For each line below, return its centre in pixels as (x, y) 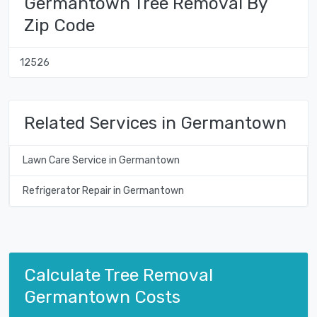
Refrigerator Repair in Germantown (103, 191)
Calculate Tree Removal (119, 275)
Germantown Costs (102, 296)
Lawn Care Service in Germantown (101, 161)
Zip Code (59, 25)
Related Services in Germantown (155, 123)
